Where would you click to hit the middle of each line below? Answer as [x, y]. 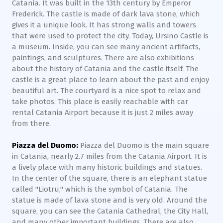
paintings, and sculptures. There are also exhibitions [103, 58]
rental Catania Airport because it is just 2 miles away [103, 112]
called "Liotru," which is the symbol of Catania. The [100, 189]
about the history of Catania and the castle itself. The [105, 69]
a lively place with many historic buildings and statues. [107, 167]
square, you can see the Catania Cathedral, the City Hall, [110, 211]
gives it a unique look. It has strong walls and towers [104, 25]
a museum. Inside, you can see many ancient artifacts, [106, 47]
